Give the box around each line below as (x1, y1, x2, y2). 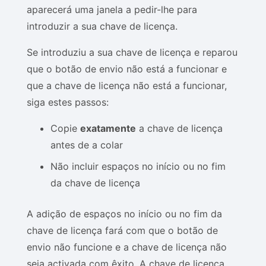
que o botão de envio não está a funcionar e (27, 63, 227, 75)
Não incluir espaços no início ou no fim (50, 160, 226, 172)
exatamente (80, 122, 136, 134)
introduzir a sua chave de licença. (27, 20, 178, 32)
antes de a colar (50, 139, 123, 151)
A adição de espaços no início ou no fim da (27, 208, 222, 220)
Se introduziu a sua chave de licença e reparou (27, 46, 237, 58)
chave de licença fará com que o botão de (27, 224, 218, 236)
